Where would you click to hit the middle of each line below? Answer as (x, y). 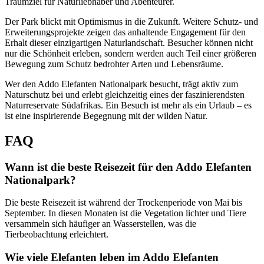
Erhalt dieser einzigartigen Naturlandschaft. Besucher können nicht (129, 42)
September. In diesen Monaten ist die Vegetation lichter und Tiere (126, 213)
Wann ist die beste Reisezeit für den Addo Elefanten (128, 167)
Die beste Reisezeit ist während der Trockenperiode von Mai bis (123, 203)
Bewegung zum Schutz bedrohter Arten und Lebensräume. (114, 64)
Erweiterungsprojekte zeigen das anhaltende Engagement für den (125, 32)
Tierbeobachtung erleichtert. (57, 235)
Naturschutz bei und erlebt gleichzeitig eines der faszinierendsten (125, 94)
